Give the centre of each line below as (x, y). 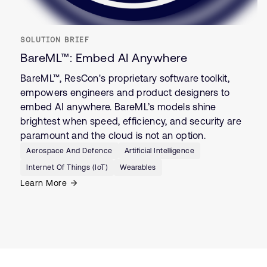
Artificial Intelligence (159, 150)
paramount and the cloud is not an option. (113, 135)
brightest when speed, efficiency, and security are (131, 121)
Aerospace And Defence (69, 150)
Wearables (138, 167)
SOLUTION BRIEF (55, 39)
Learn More (44, 183)
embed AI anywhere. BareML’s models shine (118, 106)
